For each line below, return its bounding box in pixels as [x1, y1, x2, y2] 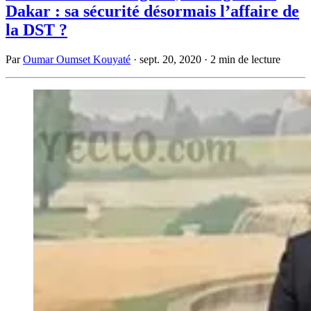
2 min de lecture [210, 53, 280, 65]
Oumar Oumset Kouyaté [23, 53, 131, 65]
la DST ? [6, 20, 67, 39]
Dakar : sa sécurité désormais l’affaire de [6, 1, 299, 20]
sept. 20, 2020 [140, 53, 201, 65]
